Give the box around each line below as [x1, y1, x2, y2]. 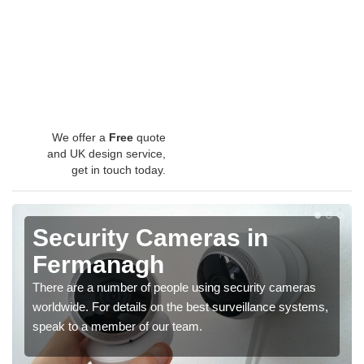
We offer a [52, 131, 109, 145]
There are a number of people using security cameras [32, 280, 316, 295]
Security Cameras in [32, 224, 268, 252]
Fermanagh [32, 251, 164, 279]
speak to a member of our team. [32, 319, 202, 334]
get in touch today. [71, 163, 166, 177]
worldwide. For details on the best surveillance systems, [32, 300, 328, 314]
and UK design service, [47, 147, 166, 161]
